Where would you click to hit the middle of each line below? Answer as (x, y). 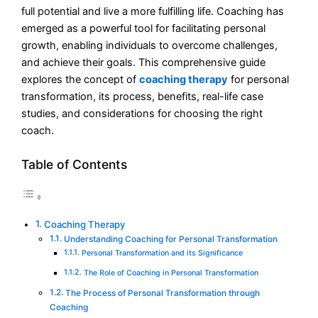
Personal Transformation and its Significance (162, 253)
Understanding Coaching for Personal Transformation (170, 240)
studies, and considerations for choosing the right (142, 114)
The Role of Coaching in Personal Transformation (171, 273)
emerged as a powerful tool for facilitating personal (144, 29)
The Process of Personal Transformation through (162, 294)
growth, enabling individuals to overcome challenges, (150, 46)
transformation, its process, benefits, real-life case (143, 97)
